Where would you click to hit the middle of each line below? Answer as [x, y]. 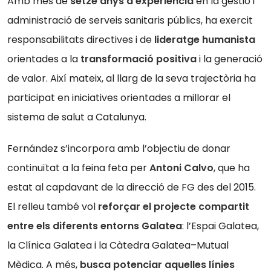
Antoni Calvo [181, 168]
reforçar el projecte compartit [174, 207]
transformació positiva [139, 59]
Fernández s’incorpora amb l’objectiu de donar [119, 149]
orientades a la [44, 59]
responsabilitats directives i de [80, 40]
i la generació [230, 59]
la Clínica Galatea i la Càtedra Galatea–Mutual [118, 246]
